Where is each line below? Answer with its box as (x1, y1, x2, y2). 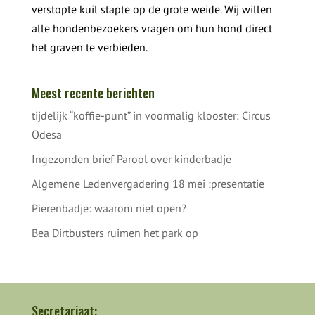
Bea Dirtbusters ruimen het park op (31, 225, 198, 240)
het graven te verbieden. (31, 39, 148, 54)
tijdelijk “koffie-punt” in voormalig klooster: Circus (31, 108, 271, 122)
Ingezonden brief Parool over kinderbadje (31, 151, 231, 166)
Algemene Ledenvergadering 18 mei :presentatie (31, 176, 264, 191)
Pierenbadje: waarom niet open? (31, 200, 186, 215)
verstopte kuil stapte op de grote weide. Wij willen (31, 1, 272, 16)
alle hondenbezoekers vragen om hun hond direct (31, 20, 272, 35)
